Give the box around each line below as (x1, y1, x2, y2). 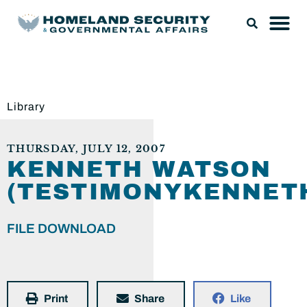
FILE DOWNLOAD (7, 221, 116, 236)
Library (7, 101, 45, 112)
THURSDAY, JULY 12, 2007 (7, 143, 165, 155)
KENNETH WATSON (7, 157, 272, 182)
